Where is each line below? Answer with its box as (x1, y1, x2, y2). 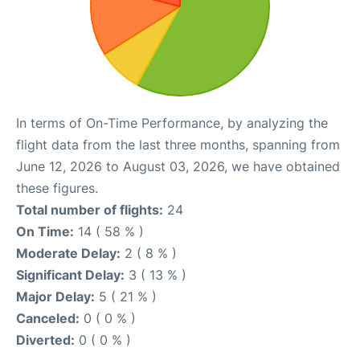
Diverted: (16, 332, 75, 348)
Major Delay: (16, 288, 95, 305)
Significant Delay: (16, 267, 125, 283)
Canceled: (16, 310, 80, 326)
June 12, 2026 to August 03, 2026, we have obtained (16, 158, 340, 174)
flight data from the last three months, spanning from (16, 137, 340, 153)
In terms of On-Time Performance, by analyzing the (16, 115, 328, 131)
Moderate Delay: (16, 245, 121, 261)
